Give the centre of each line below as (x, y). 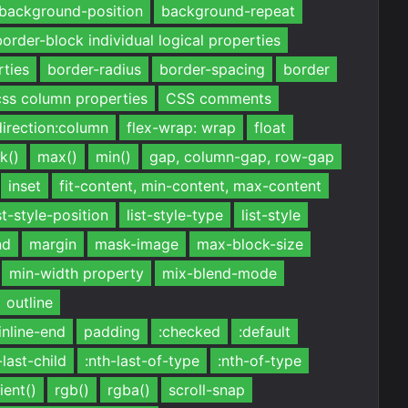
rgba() (129, 390)
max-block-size (250, 244)
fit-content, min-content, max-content (190, 186)
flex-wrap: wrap (181, 127)
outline (30, 302)
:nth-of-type (260, 361)
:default (265, 331)
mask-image (137, 244)
